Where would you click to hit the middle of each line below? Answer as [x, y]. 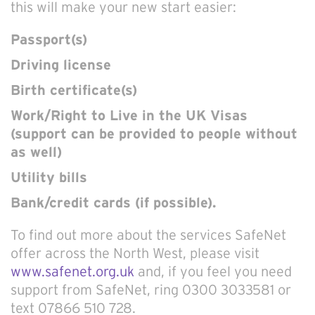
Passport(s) [49, 39]
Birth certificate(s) [74, 90]
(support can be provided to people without [154, 134]
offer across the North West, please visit [135, 253]
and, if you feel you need [213, 271]
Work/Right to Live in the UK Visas [129, 115]
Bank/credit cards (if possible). [113, 202]
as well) [36, 152]
